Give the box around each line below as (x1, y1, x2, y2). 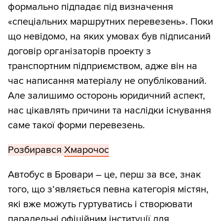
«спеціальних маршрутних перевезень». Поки (8, 16, 213, 28)
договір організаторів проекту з (8, 45, 151, 58)
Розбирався (8, 144, 64, 156)
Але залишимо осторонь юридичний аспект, (8, 90, 205, 102)
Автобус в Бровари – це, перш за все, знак (8, 169, 201, 181)
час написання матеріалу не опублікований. (8, 75, 207, 87)
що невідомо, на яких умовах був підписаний (8, 31, 211, 43)
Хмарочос (64, 144, 109, 156)
